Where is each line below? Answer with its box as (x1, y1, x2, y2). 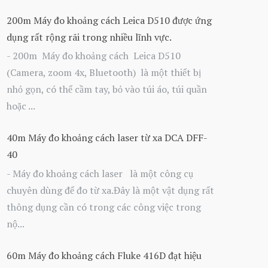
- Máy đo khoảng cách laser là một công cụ (7, 166, 193, 180)
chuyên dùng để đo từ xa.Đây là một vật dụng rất (7, 183, 214, 197)
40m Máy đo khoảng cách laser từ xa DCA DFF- (7, 131, 207, 145)
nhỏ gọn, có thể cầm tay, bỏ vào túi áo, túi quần (7, 83, 207, 96)
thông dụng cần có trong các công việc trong (7, 200, 201, 214)
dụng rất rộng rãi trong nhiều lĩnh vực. (7, 30, 172, 44)
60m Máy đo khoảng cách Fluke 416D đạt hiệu (7, 248, 202, 262)
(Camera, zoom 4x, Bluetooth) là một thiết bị (7, 66, 201, 80)
